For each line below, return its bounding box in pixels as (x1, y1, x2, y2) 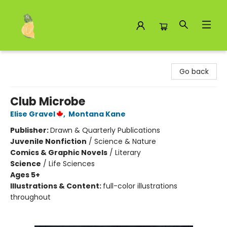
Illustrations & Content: (10, 181, 103, 191)
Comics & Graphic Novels (10, 147, 107, 158)
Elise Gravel (10, 109, 55, 119)
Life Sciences (49, 159, 95, 169)
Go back (179, 66, 209, 77)
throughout (10, 192, 51, 202)
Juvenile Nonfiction (10, 136, 87, 146)
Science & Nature (94, 136, 156, 146)
